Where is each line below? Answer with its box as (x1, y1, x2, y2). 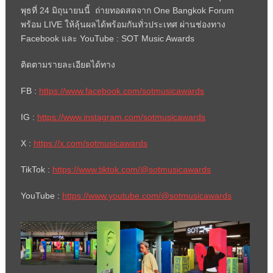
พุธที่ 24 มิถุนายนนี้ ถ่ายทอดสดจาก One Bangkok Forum (20, 5, 234, 16)
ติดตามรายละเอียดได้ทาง (20, 60, 115, 70)
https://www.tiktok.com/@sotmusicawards (52, 165, 211, 175)
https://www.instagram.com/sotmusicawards (37, 112, 205, 122)
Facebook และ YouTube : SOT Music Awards (20, 34, 194, 44)
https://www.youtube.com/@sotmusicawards (62, 191, 232, 201)
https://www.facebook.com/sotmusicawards (38, 86, 204, 96)
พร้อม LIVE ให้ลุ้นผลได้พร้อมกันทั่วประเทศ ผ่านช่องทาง (20, 19, 225, 30)
